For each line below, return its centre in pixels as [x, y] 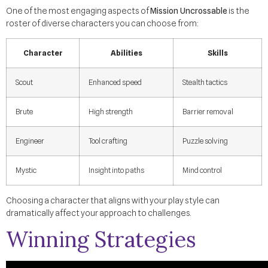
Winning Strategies [101, 240]
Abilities [126, 53]
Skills [217, 53]
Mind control [202, 170]
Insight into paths [116, 170]
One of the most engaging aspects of [78, 10]
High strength [111, 112]
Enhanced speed [115, 83]
